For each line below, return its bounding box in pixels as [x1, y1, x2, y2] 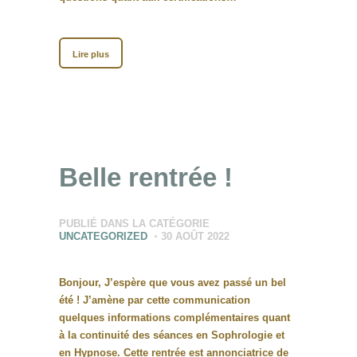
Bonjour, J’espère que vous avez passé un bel [59, 277, 286, 289]
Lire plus [73, 49, 109, 59]
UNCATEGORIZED [59, 230, 147, 243]
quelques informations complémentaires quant [59, 312, 290, 324]
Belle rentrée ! [59, 162, 233, 192]
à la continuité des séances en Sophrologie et [59, 329, 284, 342]
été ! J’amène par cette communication [59, 294, 250, 307]
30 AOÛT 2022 [161, 230, 230, 243]
